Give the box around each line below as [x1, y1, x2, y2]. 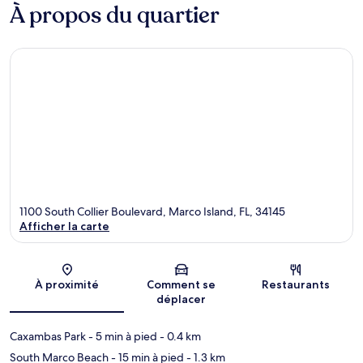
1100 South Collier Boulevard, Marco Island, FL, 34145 [19, 204, 285, 220]
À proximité [35, 277, 100, 293]
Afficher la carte [19, 219, 109, 234]
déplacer [156, 292, 207, 307]
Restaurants [262, 277, 331, 293]
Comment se [147, 277, 216, 293]
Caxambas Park [10, 329, 86, 344]
